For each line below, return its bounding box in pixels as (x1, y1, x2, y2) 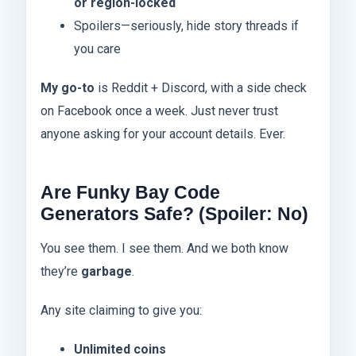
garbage (81, 263, 132, 279)
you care (73, 41, 121, 57)
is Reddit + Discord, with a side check (95, 80, 307, 96)
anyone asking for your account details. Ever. (41, 126, 285, 142)
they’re (41, 263, 81, 279)
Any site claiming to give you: (41, 302, 202, 318)
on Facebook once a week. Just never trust (41, 103, 278, 119)
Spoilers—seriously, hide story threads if (73, 18, 299, 34)
